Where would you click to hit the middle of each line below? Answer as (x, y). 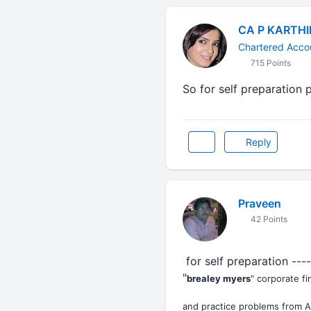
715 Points (269, 63)
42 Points (268, 219)
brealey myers (218, 278)
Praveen (259, 203)
